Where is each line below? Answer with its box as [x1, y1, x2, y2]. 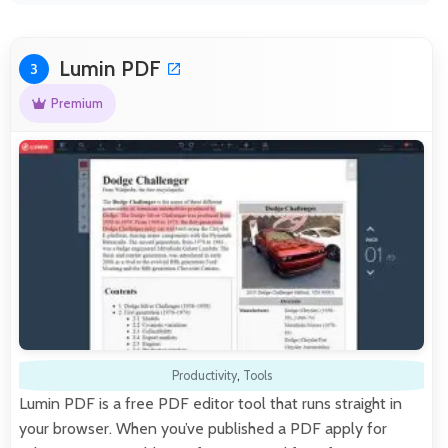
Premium [50, 96, 103, 112]
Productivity [171, 367, 237, 383]
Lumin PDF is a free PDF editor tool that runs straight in [19, 393, 402, 413]
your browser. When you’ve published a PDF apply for [19, 418, 387, 438]
